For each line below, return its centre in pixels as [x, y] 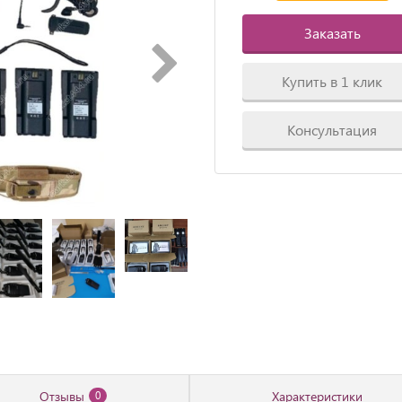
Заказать [332, 33]
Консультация [332, 130]
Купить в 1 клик [332, 81]
